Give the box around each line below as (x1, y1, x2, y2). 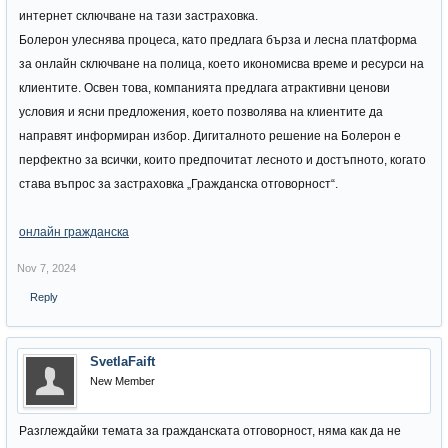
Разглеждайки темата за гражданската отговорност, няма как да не (19, 424, 401, 438)
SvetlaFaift (90, 354, 155, 369)
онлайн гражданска (19, 225, 129, 239)
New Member (90, 375, 155, 387)
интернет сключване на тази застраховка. (19, 9, 258, 23)
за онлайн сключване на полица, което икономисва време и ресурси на (19, 57, 424, 71)
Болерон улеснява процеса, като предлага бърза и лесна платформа (19, 33, 417, 47)
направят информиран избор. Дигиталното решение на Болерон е (19, 129, 401, 143)
